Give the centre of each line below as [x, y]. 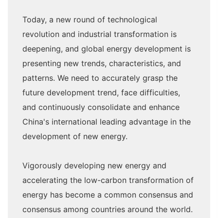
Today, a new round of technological [90, 20]
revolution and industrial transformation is [100, 34]
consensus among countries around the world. [108, 209]
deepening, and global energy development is [107, 49]
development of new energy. [75, 136]
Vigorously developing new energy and [94, 166]
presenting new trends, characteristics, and [102, 64]
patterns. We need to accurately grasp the [100, 78]
